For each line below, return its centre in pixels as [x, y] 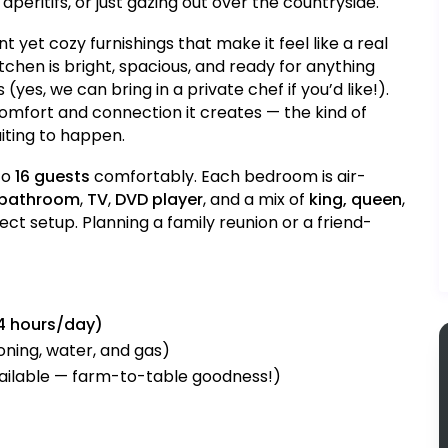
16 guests [52, 177]
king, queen [355, 200]
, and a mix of [256, 200]
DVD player [159, 200]
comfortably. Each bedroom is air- [228, 177]
